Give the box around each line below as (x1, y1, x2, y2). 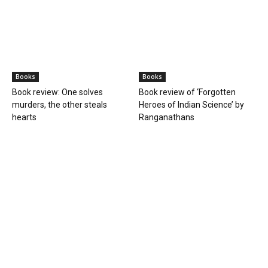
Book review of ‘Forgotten (138, 87, 236, 97)
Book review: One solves (12, 87, 103, 97)
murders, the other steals (12, 100, 107, 109)
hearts (12, 112, 36, 122)
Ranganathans (138, 112, 194, 122)
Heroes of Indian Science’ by (138, 100, 244, 109)
